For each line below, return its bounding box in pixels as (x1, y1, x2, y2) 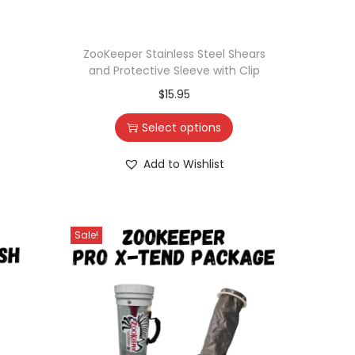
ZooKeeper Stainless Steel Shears (82, 45, 265, 62)
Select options (142, 119, 222, 136)
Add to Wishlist (143, 155, 225, 172)
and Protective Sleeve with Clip (88, 62, 260, 78)
